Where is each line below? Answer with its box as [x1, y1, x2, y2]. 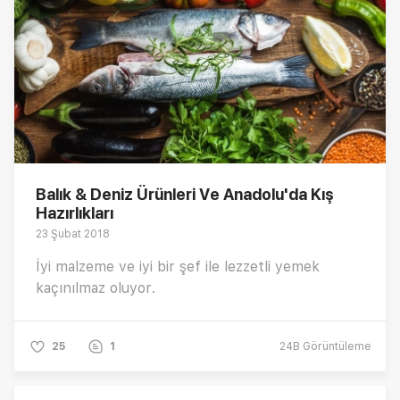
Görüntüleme [300, 339, 371, 353]
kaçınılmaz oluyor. [36, 279, 155, 296]
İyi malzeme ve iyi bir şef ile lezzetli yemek [36, 257, 320, 275]
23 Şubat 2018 [36, 227, 110, 240]
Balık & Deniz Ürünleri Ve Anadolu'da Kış [36, 184, 334, 204]
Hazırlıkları [36, 203, 113, 222]
